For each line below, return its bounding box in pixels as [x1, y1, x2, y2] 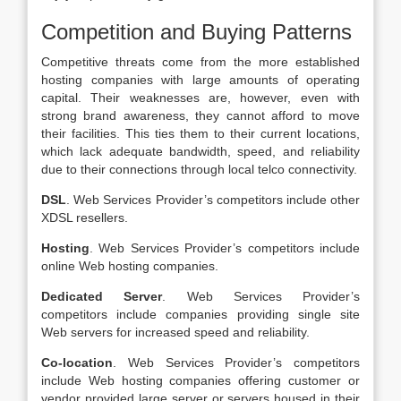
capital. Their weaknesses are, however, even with [41, 90, 360, 105]
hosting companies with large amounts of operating [41, 73, 360, 87]
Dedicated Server [41, 289, 163, 303]
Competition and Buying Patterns [41, 20, 352, 44]
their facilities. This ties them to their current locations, [41, 126, 360, 141]
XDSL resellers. [41, 210, 128, 225]
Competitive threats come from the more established [41, 55, 360, 69]
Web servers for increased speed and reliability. [41, 325, 310, 339]
